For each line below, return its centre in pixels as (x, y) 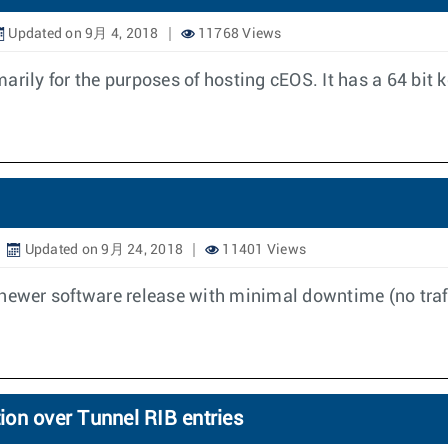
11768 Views (238, 34)
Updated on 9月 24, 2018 (102, 250)
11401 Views (262, 250)
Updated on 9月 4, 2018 (82, 34)
